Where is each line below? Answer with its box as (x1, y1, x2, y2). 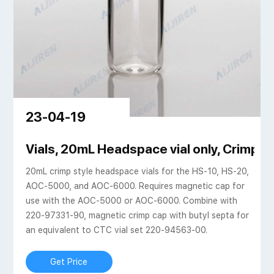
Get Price (50, 257, 88, 267)
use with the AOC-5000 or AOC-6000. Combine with (25, 196, 237, 206)
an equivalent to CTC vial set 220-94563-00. (25, 225, 207, 235)
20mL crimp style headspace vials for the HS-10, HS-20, (25, 166, 249, 177)
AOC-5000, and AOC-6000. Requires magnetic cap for (25, 181, 245, 191)
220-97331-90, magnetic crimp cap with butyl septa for (25, 210, 249, 221)
